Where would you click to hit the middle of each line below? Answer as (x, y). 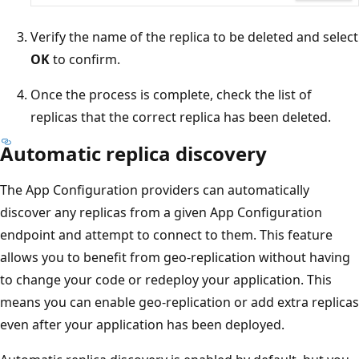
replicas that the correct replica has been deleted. (181, 117)
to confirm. (85, 60)
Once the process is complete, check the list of (171, 95)
